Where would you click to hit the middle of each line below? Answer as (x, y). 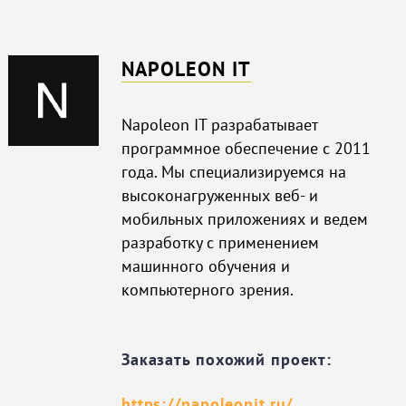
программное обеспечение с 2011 (246, 148)
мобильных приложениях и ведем (244, 218)
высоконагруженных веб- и (219, 195)
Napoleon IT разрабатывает (219, 124)
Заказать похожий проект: (227, 360)
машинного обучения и (205, 266)
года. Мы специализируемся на (233, 171)
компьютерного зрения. (207, 289)
